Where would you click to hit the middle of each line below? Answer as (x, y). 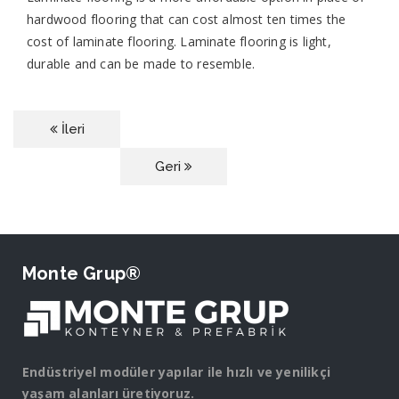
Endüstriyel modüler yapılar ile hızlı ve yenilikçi (177, 372)
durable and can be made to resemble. (141, 64)
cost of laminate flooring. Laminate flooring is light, (179, 41)
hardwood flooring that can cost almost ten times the (187, 19)
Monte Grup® (82, 273)
